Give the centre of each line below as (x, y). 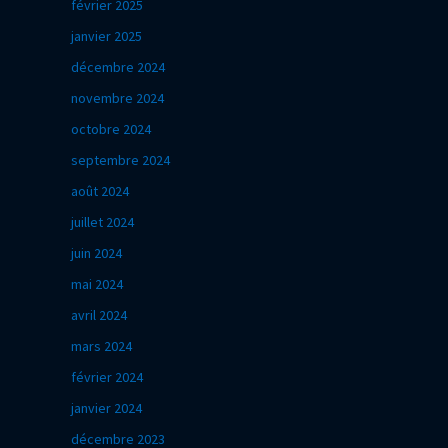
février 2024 (107, 376)
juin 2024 (96, 252)
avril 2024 (99, 314)
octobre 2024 (111, 128)
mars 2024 (101, 345)
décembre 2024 (118, 66)
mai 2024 (97, 283)
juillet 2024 (102, 221)
